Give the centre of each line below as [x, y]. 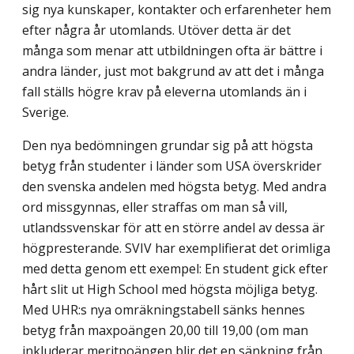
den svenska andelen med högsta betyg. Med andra [174, 186]
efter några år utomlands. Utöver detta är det [156, 30]
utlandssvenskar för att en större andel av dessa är [173, 227]
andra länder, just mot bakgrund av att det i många [173, 71]
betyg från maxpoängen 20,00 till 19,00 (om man [165, 330]
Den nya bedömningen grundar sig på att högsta [168, 145]
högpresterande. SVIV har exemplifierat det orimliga [176, 248]
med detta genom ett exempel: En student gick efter [175, 268]
